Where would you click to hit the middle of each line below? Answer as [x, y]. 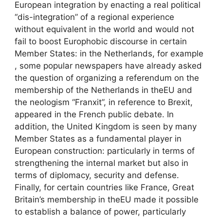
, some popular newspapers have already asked [108, 65]
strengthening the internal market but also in [101, 163]
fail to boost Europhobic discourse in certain [101, 41]
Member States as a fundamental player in [98, 138]
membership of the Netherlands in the [89, 90]
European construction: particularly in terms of [105, 151]
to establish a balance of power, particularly [100, 211]
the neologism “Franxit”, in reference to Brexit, [104, 102]
